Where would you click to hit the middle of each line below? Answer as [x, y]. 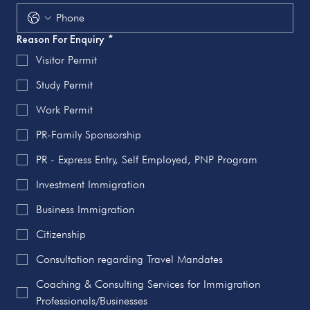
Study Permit [64, 85]
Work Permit [64, 110]
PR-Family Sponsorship [89, 135]
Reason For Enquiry [61, 39]
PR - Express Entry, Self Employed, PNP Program [147, 160]
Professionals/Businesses [92, 301]
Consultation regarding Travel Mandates [129, 259]
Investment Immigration [90, 185]
